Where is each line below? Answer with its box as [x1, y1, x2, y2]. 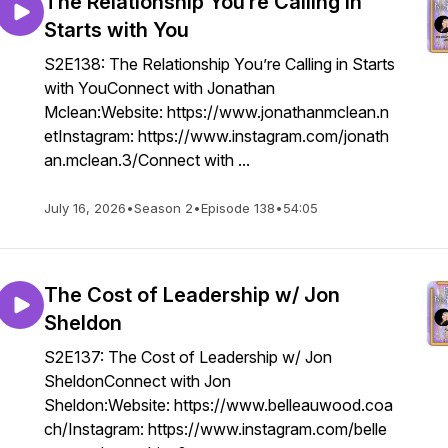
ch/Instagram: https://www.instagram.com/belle [44, 419, 387, 439]
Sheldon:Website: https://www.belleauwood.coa [44, 395, 393, 415]
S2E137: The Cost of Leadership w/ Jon [44, 347, 332, 367]
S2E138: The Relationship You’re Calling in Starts [44, 54, 395, 74]
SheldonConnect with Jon [44, 371, 231, 391]
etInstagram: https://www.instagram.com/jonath [44, 126, 389, 146]
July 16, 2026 [44, 200, 126, 216]
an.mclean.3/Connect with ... [44, 150, 250, 170]
